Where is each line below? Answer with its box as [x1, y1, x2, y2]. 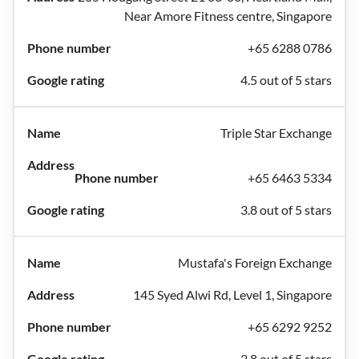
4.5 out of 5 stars [240, 72, 332, 87]
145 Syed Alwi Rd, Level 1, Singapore [133, 287, 332, 302]
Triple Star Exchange [220, 125, 332, 140]
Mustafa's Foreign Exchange [178, 255, 332, 270]
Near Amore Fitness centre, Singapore [124, 8, 332, 23]
